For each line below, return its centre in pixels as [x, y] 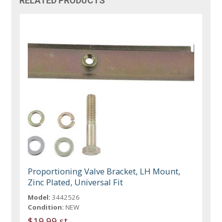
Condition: [46, 207]
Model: [39, 197]
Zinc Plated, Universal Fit [76, 182]
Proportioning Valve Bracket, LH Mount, [104, 171]
